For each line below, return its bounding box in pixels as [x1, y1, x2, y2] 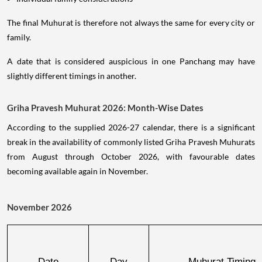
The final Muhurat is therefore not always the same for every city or [7, 17, 255, 27]
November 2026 [7, 201, 72, 212]
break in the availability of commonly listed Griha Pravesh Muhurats [7, 136, 255, 147]
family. [7, 32, 31, 42]
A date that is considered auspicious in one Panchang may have [7, 56, 255, 66]
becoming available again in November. [7, 166, 148, 176]
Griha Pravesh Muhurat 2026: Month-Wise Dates [7, 102, 204, 113]
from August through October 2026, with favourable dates [7, 151, 255, 161]
